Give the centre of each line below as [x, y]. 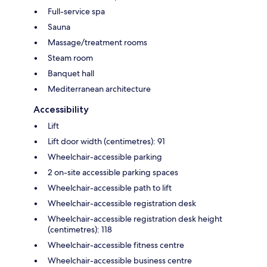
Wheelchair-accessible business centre [120, 260]
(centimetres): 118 [80, 229]
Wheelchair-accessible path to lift [110, 187]
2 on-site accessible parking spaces [113, 172]
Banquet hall [71, 73]
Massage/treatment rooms [97, 42]
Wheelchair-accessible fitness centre [116, 245]
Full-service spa [76, 11]
